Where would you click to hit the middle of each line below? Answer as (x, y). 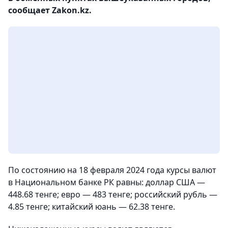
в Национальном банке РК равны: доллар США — (107, 182)
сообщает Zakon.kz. (50, 10)
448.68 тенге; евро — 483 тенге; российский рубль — (113, 194)
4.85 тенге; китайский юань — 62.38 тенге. (92, 207)
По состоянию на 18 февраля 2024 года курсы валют (112, 170)
